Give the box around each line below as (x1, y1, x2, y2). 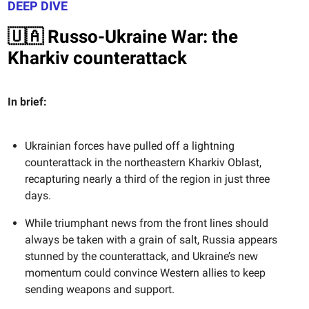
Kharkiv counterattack (8, 48, 187, 69)
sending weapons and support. (25, 283, 175, 297)
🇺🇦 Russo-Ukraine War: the (8, 26, 238, 48)
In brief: (8, 95, 47, 109)
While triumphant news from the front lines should (25, 217, 268, 230)
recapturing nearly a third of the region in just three (25, 172, 270, 186)
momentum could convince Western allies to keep (25, 266, 266, 280)
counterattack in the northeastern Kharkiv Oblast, (25, 156, 261, 170)
